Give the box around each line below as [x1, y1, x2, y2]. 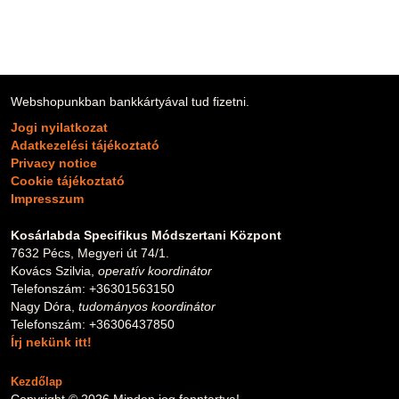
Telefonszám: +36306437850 [11, 316, 175, 331]
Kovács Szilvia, [11, 263, 98, 278]
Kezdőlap [11, 374, 62, 388]
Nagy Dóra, [11, 298, 78, 313]
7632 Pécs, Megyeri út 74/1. [11, 245, 169, 260]
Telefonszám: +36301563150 [11, 281, 175, 296]
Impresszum [11, 191, 84, 206]
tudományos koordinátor [78, 298, 216, 313]
